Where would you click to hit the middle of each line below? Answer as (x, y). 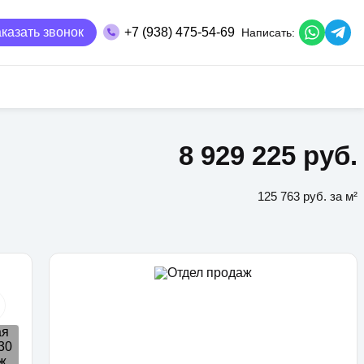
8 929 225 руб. (268, 156)
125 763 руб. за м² (308, 196)
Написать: (268, 32)
